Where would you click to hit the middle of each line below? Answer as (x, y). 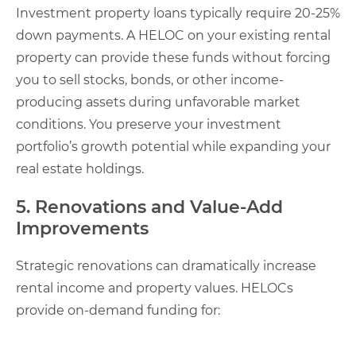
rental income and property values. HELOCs (155, 288)
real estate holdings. (80, 168)
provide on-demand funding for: (118, 310)
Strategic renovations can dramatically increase (166, 265)
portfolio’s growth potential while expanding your (173, 146)
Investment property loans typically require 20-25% (178, 13)
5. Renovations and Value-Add (149, 207)
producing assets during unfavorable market (158, 102)
